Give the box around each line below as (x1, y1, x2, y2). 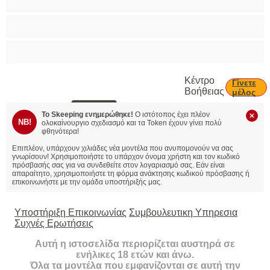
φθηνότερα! (42, 127, 79, 136)
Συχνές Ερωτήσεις (14, 218, 93, 228)
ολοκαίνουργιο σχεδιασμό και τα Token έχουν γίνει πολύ (42, 119, 222, 127)
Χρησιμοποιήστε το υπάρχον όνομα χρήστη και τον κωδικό (49, 152, 240, 161)
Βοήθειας (184, 86, 224, 96)
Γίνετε (231, 78, 256, 87)
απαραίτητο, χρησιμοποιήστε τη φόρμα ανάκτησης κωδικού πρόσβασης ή (12, 169, 250, 178)
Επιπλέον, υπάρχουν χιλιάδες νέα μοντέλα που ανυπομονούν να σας (12, 144, 233, 152)
